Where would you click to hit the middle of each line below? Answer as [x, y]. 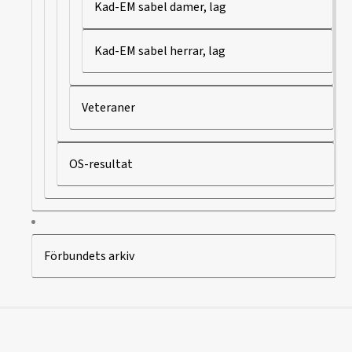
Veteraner [108, 107]
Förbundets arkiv [89, 256]
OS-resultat [101, 164]
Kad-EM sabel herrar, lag [160, 51]
